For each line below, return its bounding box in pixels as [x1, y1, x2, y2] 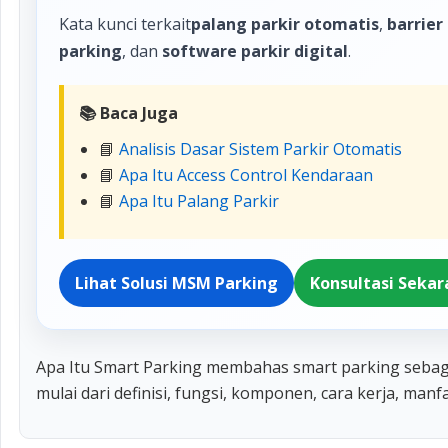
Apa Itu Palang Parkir [119, 190, 279, 212]
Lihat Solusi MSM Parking [75, 272, 278, 294]
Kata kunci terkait [59, 13, 191, 35]
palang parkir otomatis [191, 13, 379, 35]
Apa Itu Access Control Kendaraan [119, 164, 373, 186]
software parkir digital [162, 40, 348, 62]
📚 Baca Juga [79, 102, 178, 124]
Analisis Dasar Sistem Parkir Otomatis [119, 138, 402, 160]
